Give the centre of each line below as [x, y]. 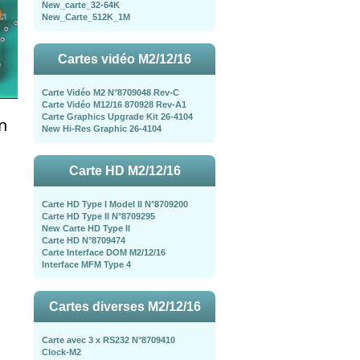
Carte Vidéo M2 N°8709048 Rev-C [110, 92]
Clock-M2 [61, 352]
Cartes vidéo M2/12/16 [125, 59]
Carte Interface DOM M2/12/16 [104, 252]
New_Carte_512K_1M [86, 17]
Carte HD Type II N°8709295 [98, 216]
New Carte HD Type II [86, 228]
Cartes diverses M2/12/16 [125, 307]
